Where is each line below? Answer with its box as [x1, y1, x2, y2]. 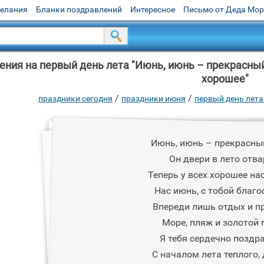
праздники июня [121, 94, 186, 103]
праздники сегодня [38, 94, 113, 103]
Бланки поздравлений [36, 5, 122, 14]
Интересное [130, 5, 175, 14]
